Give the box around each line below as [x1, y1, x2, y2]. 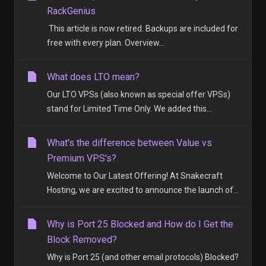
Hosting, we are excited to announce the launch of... [47, 185, 239, 195]
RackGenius [47, 5, 96, 17]
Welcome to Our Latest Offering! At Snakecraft [47, 171, 223, 180]
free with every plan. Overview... [47, 38, 164, 47]
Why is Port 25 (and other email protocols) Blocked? [47, 252, 239, 262]
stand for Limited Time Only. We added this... [47, 104, 212, 113]
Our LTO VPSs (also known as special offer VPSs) [47, 90, 230, 99]
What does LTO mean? [47, 71, 140, 83]
